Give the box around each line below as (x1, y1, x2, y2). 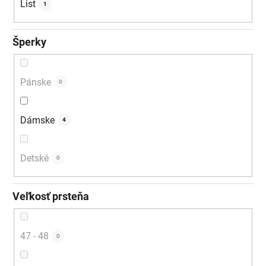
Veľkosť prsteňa (12, 189, 89, 202)
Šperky (12, 36, 46, 49)
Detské (20, 152, 49, 164)
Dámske (20, 114, 55, 126)
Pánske (20, 76, 51, 88)
